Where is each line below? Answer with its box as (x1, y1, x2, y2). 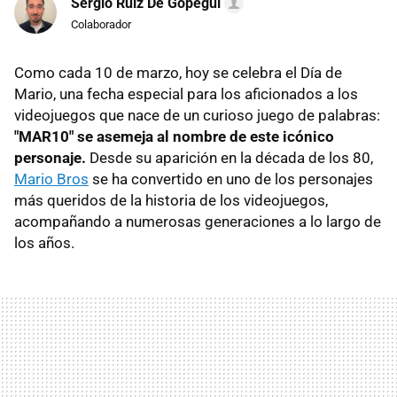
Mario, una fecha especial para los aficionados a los (14, 85, 358, 104)
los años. (14, 234, 74, 253)
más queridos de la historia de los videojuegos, (14, 191, 328, 210)
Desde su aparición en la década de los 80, (86, 149, 373, 167)
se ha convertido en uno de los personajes (89, 170, 373, 189)
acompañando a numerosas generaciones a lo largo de (14, 213, 381, 231)
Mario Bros (14, 170, 89, 189)
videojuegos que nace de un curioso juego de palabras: (14, 106, 380, 125)
